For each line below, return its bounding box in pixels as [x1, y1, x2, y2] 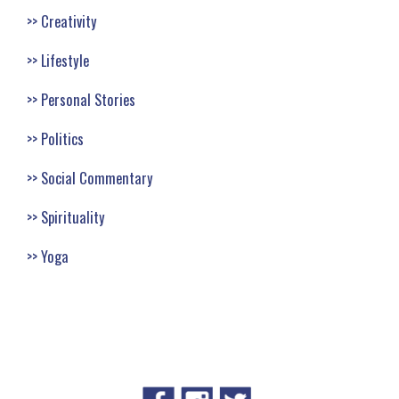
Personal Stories [41, 87, 135, 110]
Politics [41, 126, 84, 150]
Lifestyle [41, 48, 89, 71]
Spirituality [41, 205, 105, 228]
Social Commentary [41, 166, 153, 189]
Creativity [41, 9, 97, 32]
